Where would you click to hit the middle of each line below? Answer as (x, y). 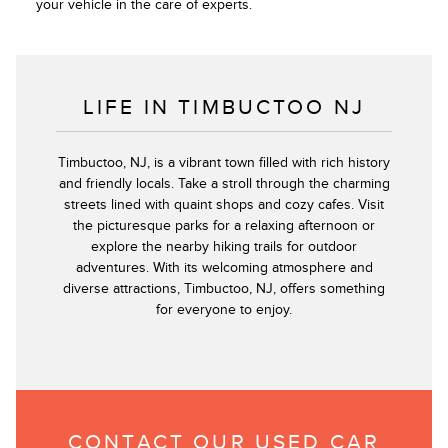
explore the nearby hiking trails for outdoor (224, 246)
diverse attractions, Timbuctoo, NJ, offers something (224, 288)
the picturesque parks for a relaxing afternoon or (224, 225)
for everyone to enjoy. (224, 309)
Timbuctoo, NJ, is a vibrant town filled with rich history (224, 162)
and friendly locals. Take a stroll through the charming (224, 183)
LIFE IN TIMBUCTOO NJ (224, 107)
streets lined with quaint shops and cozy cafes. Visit (224, 204)
